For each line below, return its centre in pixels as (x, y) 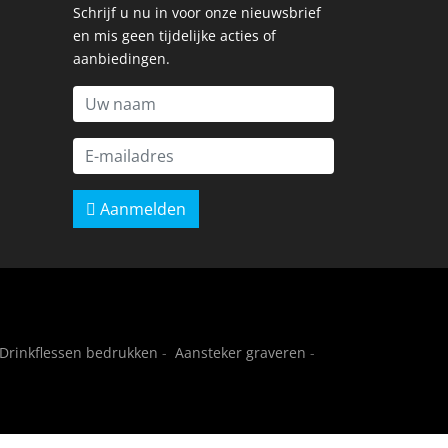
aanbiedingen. (121, 58)
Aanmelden (141, 208)
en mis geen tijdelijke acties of (174, 35)
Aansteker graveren (240, 352)
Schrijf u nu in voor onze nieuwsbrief (197, 12)
